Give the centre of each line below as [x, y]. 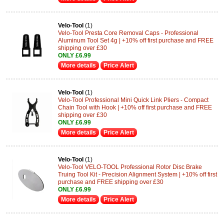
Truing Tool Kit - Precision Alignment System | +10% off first [137, 174]
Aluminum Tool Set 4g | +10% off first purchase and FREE [136, 40]
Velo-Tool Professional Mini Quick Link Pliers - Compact [133, 100]
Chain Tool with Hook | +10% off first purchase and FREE [135, 107]
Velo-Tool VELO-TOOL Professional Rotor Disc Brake [130, 167]
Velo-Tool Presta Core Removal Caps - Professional [128, 33]
